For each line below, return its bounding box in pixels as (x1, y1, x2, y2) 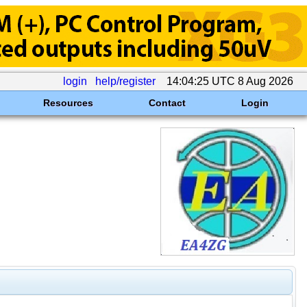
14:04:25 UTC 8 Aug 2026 (164, 75, 296, 87)
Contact (148, 97, 186, 108)
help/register (95, 75, 156, 87)
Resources (42, 97, 93, 108)
